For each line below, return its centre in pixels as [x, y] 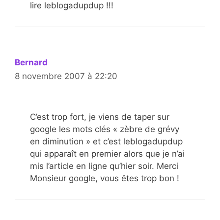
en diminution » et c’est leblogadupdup [106, 142]
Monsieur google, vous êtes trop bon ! [105, 179]
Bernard [31, 62]
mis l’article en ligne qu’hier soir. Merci [104, 166]
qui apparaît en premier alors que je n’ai [107, 154]
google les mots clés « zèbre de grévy [105, 129]
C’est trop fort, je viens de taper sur [100, 117]
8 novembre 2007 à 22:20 [66, 76]
